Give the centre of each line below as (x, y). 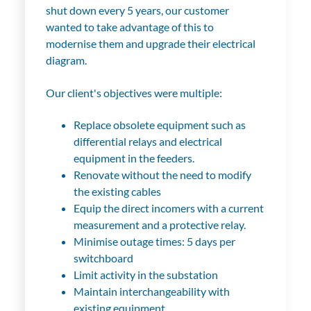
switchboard (103, 258)
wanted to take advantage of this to (129, 27)
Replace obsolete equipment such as (159, 124)
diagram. (66, 60)
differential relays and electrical (148, 141)
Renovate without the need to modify (162, 174)
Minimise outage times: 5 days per (154, 241)
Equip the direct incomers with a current (168, 208)
